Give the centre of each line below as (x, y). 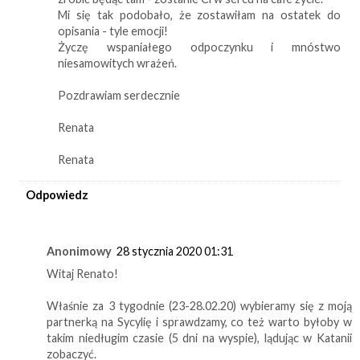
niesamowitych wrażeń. (118, 63)
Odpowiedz (57, 194)
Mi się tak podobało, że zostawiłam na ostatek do (199, 14)
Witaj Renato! (82, 273)
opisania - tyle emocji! (113, 31)
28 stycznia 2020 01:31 (175, 251)
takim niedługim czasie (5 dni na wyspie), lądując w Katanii (199, 337)
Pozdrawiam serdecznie (119, 95)
